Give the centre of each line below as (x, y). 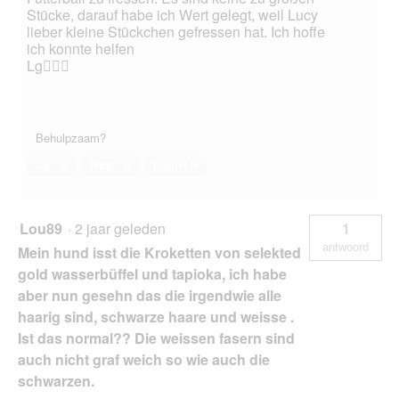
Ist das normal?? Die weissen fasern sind (156, 338)
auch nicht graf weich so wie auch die (144, 360)
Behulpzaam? (71, 138)
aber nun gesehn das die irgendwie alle (150, 296)
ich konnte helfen (81, 49)
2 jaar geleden (124, 229)
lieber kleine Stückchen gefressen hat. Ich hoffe (176, 32)
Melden (175, 165)
